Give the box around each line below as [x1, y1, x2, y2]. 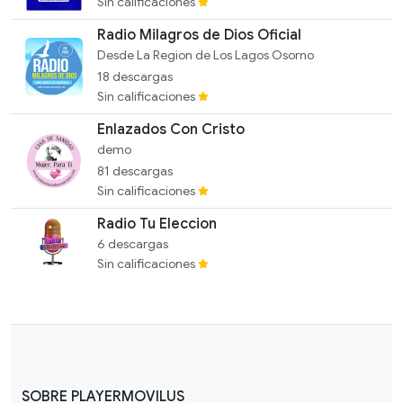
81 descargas [97, 163, 173, 179]
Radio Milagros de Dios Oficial [97, 26, 301, 44]
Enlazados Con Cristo [97, 121, 245, 139]
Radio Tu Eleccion [97, 215, 217, 233]
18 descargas [97, 68, 173, 85]
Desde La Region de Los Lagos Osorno [97, 47, 314, 63]
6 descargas [97, 236, 168, 252]
